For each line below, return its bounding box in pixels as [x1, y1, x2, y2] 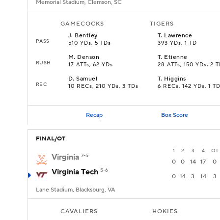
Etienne [164, 54, 188, 61]
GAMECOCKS [60, 20, 104, 27]
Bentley [75, 32, 98, 39]
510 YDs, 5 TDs [68, 40, 111, 47]
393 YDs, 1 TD [158, 40, 197, 47]
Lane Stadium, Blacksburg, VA [36, 186, 115, 193]
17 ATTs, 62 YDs [68, 61, 113, 68]
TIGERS [150, 20, 174, 27]
